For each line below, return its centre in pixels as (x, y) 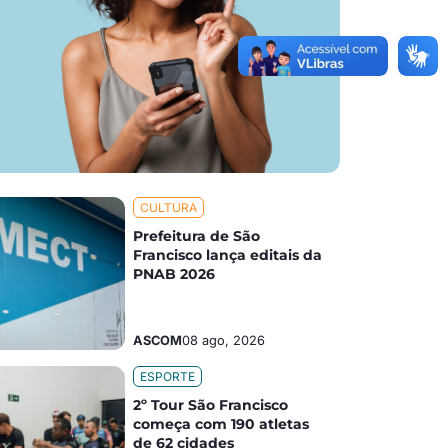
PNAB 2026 (176, 274)
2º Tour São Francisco (211, 405)
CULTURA (169, 208)
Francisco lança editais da (228, 255)
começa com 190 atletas (221, 424)
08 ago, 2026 (224, 341)
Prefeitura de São (197, 236)
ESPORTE (168, 377)
